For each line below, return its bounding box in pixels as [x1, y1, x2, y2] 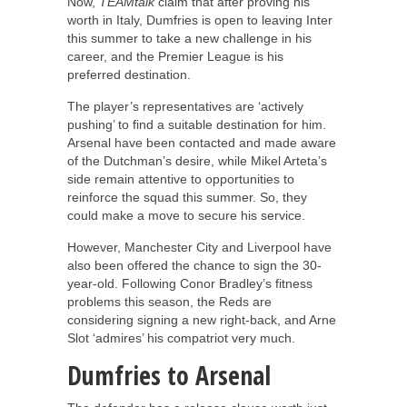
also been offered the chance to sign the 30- [67, 257, 322, 273]
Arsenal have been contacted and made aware [67, 134, 336, 150]
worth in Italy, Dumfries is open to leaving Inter [67, 12, 333, 27]
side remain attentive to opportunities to [67, 171, 294, 186]
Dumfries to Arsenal [67, 357, 271, 392]
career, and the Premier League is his [67, 48, 283, 64]
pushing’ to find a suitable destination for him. [67, 116, 326, 132]
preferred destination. [67, 66, 191, 82]
